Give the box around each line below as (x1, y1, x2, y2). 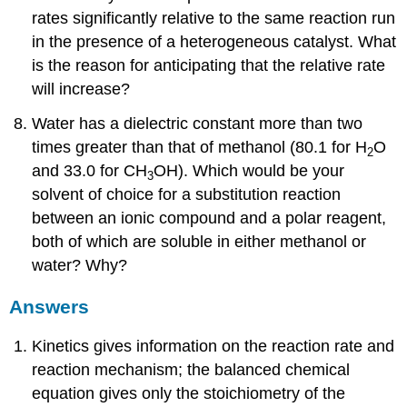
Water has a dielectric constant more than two (32, 114, 363, 134)
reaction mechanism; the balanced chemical (32, 360, 351, 379)
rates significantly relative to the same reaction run (32, 8, 396, 27)
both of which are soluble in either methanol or (32, 233, 367, 252)
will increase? (32, 79, 131, 98)
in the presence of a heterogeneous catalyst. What (32, 32, 397, 51)
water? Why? (32, 256, 128, 275)
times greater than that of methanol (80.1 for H (32, 138, 368, 157)
